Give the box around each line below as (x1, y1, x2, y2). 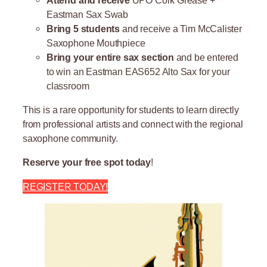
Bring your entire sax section (46, 51, 174, 63)
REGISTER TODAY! (23, 181, 108, 192)
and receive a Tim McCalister (122, 23, 242, 34)
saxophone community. (23, 133, 118, 144)
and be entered (173, 51, 239, 63)
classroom (46, 80, 89, 91)
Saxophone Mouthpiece (46, 37, 145, 48)
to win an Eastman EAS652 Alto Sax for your (46, 66, 230, 77)
